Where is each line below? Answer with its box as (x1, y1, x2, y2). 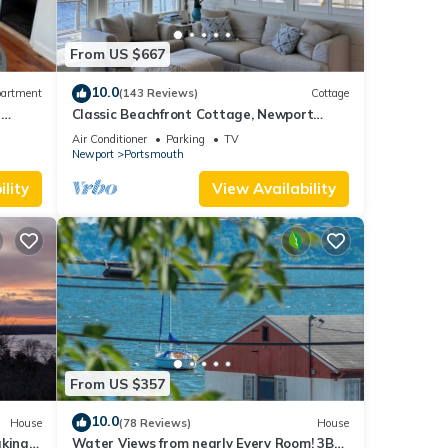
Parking (165, 131, 205, 146)
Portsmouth (123, 146, 184, 161)
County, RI (71, 123, 135, 140)
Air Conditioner (71, 131, 147, 146)
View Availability (212, 178, 336, 198)
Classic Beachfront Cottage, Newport (71, 105, 314, 122)
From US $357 (69, 374, 165, 393)
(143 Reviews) (118, 86, 198, 101)
